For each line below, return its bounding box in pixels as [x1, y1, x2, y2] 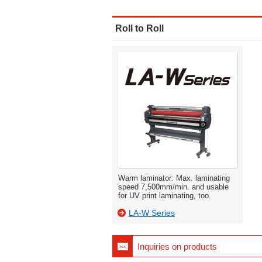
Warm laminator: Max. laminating [118, 174, 230, 182]
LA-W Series [129, 208, 175, 218]
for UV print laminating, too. [118, 191, 211, 200]
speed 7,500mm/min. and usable [118, 182, 229, 191]
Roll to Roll [115, 23, 164, 33]
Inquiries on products [137, 242, 217, 251]
